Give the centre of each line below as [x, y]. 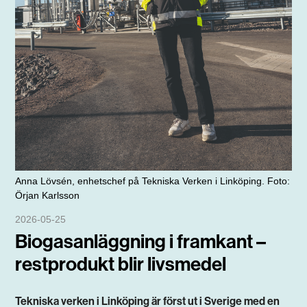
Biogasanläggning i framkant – [141, 241]
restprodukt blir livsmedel [121, 264]
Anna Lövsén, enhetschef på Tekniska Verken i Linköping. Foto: [153, 181]
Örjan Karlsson [48, 195]
